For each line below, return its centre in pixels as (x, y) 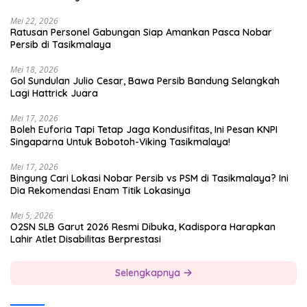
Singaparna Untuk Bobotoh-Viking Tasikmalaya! (120, 142)
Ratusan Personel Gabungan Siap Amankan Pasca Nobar (141, 33)
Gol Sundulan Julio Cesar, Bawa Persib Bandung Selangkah (145, 81)
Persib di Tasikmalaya (61, 45)
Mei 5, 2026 (32, 216)
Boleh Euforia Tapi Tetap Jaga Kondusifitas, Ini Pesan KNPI (144, 130)
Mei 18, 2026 (34, 70)
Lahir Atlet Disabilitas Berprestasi (86, 240)
